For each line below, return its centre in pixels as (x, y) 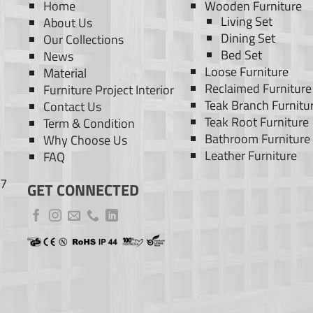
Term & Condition (89, 123)
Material (65, 73)
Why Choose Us (85, 140)
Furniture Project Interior (108, 89)
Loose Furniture (247, 71)
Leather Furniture (251, 155)
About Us (67, 22)
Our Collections (83, 39)
